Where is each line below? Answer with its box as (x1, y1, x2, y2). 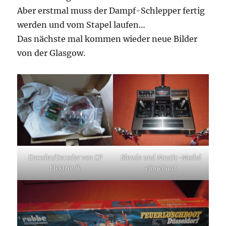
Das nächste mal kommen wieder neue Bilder (17, 34, 198, 44)
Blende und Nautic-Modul (120, 153, 201, 162)
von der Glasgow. (17, 48, 86, 59)
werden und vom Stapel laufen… (17, 20, 146, 30)
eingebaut (145, 164, 177, 173)
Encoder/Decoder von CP (28, 153, 102, 162)
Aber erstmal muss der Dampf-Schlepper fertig (17, 6, 205, 16)
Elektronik (49, 164, 81, 173)
